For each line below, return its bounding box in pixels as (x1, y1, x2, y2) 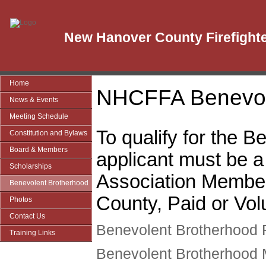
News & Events (9, 96, 58, 104)
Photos (9, 195, 32, 204)
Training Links (9, 229, 55, 237)
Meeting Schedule (9, 112, 68, 121)
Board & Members (9, 145, 68, 154)
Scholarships (9, 162, 52, 170)
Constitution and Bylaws (9, 129, 87, 137)
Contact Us (9, 212, 45, 220)
